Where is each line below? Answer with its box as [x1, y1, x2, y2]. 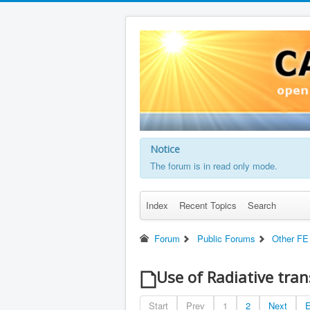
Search [248, 199, 276, 212]
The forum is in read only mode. [150, 159, 277, 173]
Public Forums [197, 232, 255, 246]
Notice [150, 143, 180, 156]
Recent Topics [179, 199, 237, 212]
